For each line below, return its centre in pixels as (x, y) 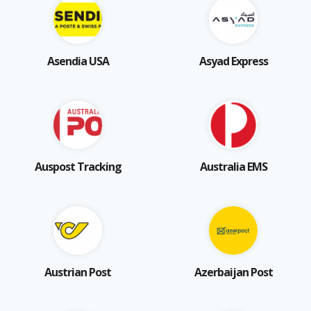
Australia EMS (233, 166)
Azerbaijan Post (233, 272)
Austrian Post (78, 272)
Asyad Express (233, 61)
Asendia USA (78, 61)
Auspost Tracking (78, 166)
